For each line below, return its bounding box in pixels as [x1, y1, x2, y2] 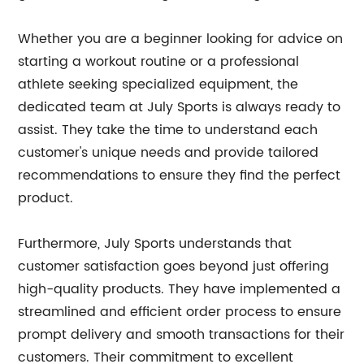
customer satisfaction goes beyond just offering [18, 256, 330, 277]
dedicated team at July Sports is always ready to [18, 97, 341, 118]
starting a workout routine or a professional [18, 51, 300, 72]
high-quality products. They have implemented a [18, 279, 341, 300]
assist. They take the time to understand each [18, 119, 318, 141]
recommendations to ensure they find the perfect [18, 165, 341, 186]
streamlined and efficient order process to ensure [18, 301, 342, 323]
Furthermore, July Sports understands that [18, 233, 292, 254]
